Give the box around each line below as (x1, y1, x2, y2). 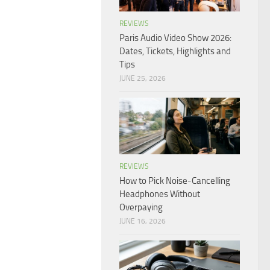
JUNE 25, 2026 (119, 74, 166, 83)
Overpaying (119, 201, 163, 213)
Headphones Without (119, 188, 200, 199)
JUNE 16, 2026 (119, 216, 166, 225)
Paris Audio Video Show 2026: (119, 32, 231, 43)
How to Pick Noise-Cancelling (119, 175, 230, 186)
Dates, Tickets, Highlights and (119, 45, 231, 57)
